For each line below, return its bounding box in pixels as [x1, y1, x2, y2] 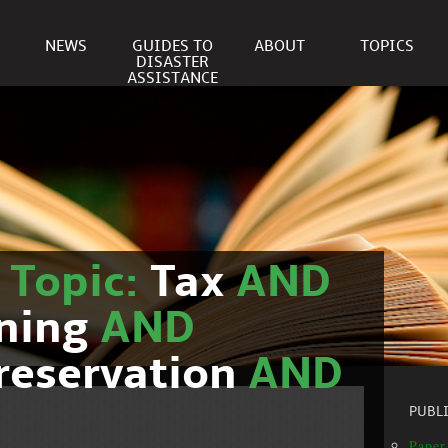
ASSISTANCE [127, 70, 218, 87]
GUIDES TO [132, 38, 213, 55]
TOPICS [359, 38, 414, 55]
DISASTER [136, 54, 209, 71]
